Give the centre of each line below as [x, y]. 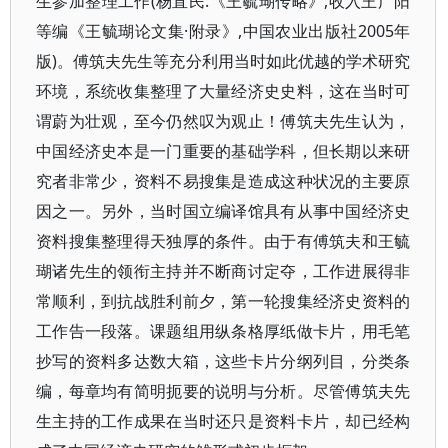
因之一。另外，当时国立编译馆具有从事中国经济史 [223, 211]
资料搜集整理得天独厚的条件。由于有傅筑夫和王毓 [223, 241]
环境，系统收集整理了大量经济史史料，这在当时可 [223, 91]
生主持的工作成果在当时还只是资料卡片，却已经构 [223, 421]
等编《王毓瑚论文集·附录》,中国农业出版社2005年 [223, 31]
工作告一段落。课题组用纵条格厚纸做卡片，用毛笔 [223, 331]
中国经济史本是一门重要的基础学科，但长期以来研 [223, 151]
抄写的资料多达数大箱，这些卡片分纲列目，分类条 [223, 361]
